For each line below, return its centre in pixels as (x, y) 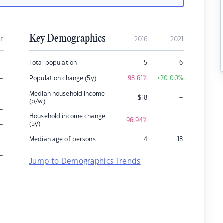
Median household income (67, 94)
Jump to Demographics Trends (85, 162)
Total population (53, 63)
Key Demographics (67, 39)
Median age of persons (62, 139)
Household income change (67, 116)
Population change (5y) (63, 78)
